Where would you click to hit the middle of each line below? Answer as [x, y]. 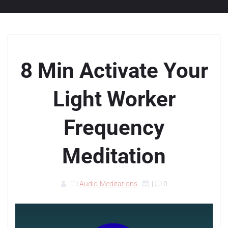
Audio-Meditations [108, 183]
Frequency [114, 127]
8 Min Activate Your [114, 70]
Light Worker [114, 99]
